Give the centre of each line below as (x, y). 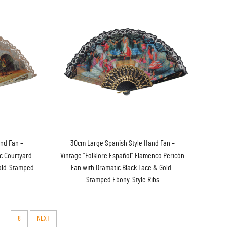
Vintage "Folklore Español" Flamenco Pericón (123, 156)
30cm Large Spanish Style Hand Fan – (122, 144)
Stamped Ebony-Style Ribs (122, 180)
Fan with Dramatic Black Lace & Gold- (123, 168)
